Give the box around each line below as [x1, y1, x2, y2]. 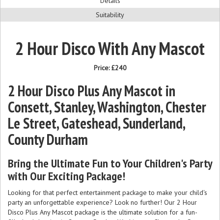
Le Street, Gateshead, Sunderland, [8, 113, 185, 133]
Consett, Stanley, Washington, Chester [8, 97, 206, 116]
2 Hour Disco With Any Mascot [15, 36, 205, 60]
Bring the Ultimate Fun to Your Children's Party [8, 155, 212, 171]
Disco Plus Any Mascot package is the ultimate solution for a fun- [8, 207, 197, 217]
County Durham [8, 129, 88, 149]
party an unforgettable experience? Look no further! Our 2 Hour [8, 197, 197, 207]
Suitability [96, 10, 124, 19]
